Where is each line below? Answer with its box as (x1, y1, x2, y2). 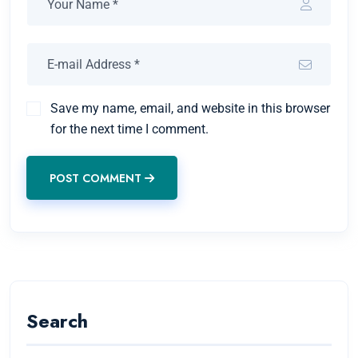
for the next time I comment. (50, 121, 209, 137)
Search (26, 306, 88, 335)
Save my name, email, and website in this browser (50, 101, 330, 116)
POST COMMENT (50, 169, 141, 186)
